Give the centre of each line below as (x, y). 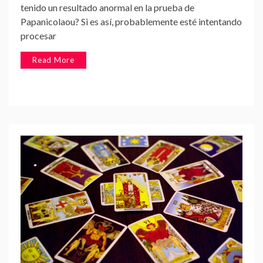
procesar (38, 36)
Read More (54, 60)
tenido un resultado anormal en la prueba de (107, 8)
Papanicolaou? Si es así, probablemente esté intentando (131, 22)
